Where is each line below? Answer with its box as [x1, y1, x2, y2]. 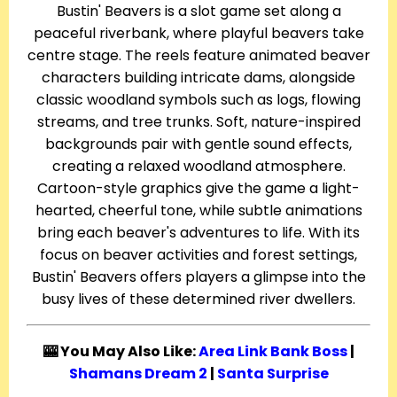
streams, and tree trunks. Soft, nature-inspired [36, 112, 361, 133]
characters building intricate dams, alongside [42, 67, 355, 89]
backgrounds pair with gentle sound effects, [45, 134, 352, 155]
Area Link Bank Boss [198, 341, 347, 362]
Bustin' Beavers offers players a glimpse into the [31, 267, 366, 288]
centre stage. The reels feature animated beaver [27, 45, 370, 66]
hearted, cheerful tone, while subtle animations [35, 200, 362, 222]
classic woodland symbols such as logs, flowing [36, 90, 361, 111]
